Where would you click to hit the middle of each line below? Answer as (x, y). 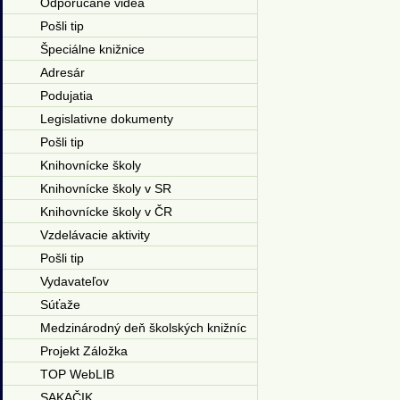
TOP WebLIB (77, 374)
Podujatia (66, 96)
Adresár (62, 72)
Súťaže (60, 304)
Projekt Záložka (83, 351)
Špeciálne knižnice (92, 49)
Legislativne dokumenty (106, 119)
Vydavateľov (74, 281)
